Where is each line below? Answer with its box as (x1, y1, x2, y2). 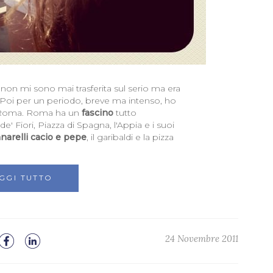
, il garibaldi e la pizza (86, 132, 174, 143)
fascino (81, 107, 113, 119)
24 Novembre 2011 (165, 233, 238, 245)
